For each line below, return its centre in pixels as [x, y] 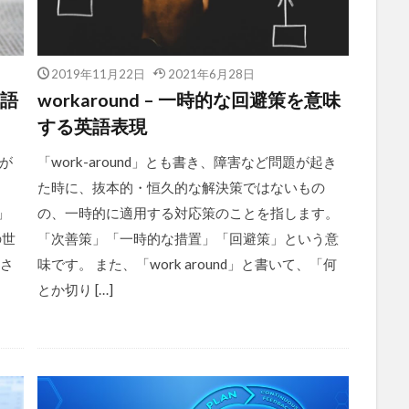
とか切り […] [75, 289]
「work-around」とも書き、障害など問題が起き [187, 161]
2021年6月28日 [211, 73]
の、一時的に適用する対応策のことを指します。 [188, 212]
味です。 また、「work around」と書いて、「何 [187, 263]
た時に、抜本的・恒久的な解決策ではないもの [181, 187]
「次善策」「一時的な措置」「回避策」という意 [188, 238]
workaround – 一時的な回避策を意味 [189, 99]
